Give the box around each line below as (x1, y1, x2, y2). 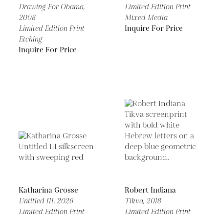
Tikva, (125, 196, 146, 206)
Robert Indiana (125, 185, 176, 196)
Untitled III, (19, 196, 57, 206)
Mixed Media (125, 13, 167, 23)
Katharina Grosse (19, 185, 78, 196)
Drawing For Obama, (19, 2, 85, 12)
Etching (19, 34, 42, 44)
